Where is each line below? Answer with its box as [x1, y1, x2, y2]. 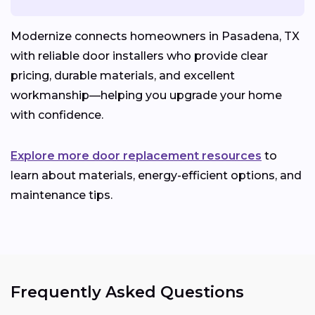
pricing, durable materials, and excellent [11, 69, 235, 83]
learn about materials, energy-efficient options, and [11, 169, 302, 183]
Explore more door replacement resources [11, 149, 262, 163]
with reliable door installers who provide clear [11, 49, 268, 63]
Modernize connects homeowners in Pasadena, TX [11, 30, 300, 44]
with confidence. [11, 108, 103, 122]
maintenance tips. [11, 188, 112, 202]
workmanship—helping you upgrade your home [11, 89, 282, 103]
